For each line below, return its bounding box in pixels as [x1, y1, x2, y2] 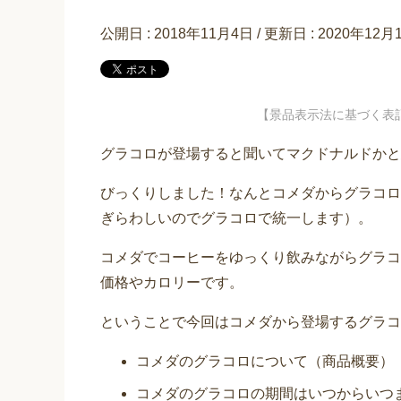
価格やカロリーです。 [100, 275, 243, 291]
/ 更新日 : [253, 26, 318, 41]
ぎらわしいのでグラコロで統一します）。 [100, 210, 372, 226]
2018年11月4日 [154, 26, 253, 41]
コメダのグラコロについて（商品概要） [136, 354, 394, 370]
